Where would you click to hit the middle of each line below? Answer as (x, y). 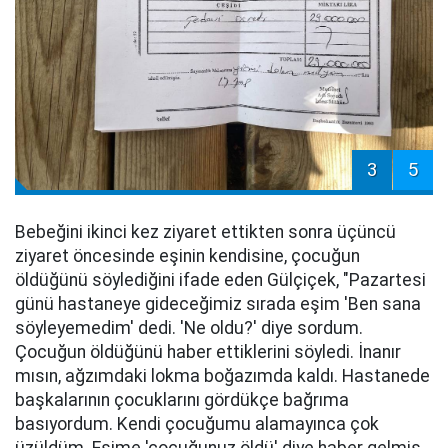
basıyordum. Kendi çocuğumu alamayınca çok (197, 424)
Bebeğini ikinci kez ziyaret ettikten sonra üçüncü (205, 232)
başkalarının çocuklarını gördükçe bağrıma (182, 400)
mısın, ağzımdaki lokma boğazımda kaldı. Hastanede (222, 376)
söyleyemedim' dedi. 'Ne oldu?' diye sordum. (189, 328)
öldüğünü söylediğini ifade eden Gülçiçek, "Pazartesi (220, 280)
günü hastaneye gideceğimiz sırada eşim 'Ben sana (218, 304)
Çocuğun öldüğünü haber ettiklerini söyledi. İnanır (208, 352)
